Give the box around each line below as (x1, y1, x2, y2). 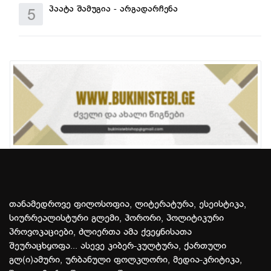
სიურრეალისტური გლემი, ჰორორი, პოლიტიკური (9, 213, 224, 224)
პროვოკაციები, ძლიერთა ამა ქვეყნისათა (9, 227, 192, 238)
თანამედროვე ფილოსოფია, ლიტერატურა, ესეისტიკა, (9, 199, 246, 211)
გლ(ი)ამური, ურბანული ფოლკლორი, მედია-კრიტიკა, (9, 255, 242, 266)
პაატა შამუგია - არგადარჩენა (120, 4, 178, 15)
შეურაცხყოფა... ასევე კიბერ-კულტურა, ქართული (9, 241, 226, 252)
